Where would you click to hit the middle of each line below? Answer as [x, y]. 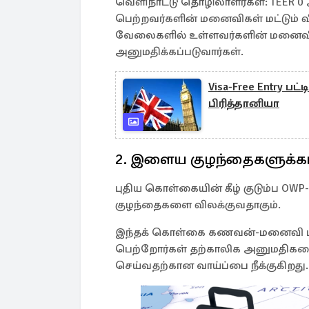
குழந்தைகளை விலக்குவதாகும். [198, 205]
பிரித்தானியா [244, 103]
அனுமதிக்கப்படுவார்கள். [179, 52]
